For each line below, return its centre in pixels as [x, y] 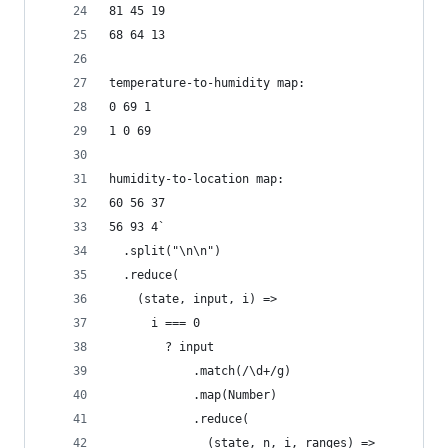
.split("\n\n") [165, 251]
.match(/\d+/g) [200, 371]
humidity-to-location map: [196, 179]
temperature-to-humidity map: [207, 83]
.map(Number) [193, 395]
